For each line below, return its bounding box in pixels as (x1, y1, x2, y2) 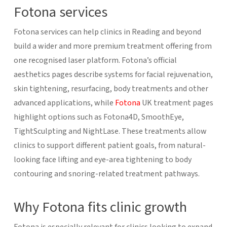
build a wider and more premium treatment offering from (13, 40, 212, 52)
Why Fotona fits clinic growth (13, 197, 187, 217)
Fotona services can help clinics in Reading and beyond (13, 26, 201, 37)
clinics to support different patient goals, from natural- (13, 139, 206, 151)
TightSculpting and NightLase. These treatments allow (13, 125, 207, 137)
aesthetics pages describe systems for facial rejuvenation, (13, 68, 213, 80)
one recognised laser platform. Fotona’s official (13, 54, 177, 66)
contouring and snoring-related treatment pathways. (13, 168, 200, 179)
